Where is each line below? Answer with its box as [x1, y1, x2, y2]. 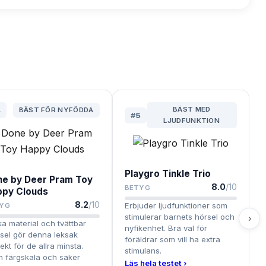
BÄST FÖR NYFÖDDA [18, 106, 94, 115]
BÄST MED [173, 105, 211, 114]
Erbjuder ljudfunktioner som [124, 201, 227, 211]
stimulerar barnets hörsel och [124, 212, 235, 222]
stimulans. [124, 246, 161, 256]
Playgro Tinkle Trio [124, 168, 211, 180]
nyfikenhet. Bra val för [124, 223, 207, 233]
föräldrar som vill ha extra [124, 235, 220, 245]
